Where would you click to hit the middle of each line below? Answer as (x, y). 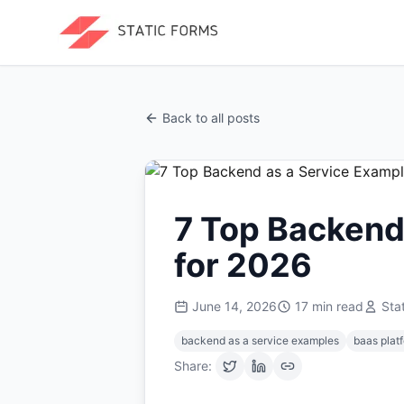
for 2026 (243, 265)
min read (336, 306)
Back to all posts (211, 118)
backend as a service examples (260, 340)
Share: (193, 366)
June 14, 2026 (234, 306)
